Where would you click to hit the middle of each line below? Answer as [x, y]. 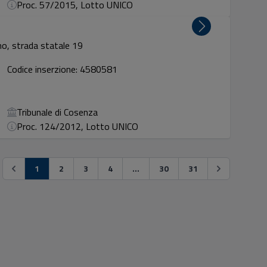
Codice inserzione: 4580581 [63, 69]
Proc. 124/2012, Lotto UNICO [78, 126]
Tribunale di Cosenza [58, 112]
